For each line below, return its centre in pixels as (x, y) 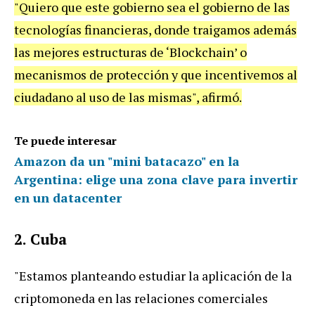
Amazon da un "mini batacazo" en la (127, 161)
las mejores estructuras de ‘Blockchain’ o (130, 52)
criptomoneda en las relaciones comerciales (141, 298)
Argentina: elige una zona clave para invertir (156, 179)
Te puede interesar (65, 140)
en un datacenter (68, 197)
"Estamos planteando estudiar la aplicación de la (153, 275)
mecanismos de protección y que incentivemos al (156, 74)
